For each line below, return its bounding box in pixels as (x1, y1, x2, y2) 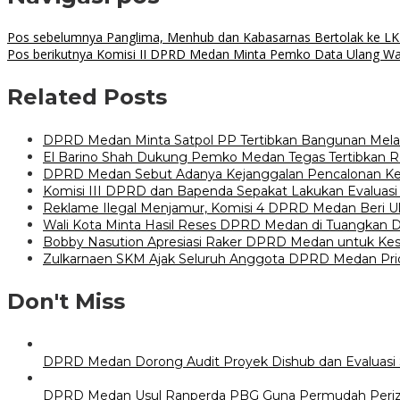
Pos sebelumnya (7, 29, 103, 46)
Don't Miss (7, 288, 125, 315)
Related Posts (7, 84, 167, 111)
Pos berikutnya (7, 46, 93, 63)
